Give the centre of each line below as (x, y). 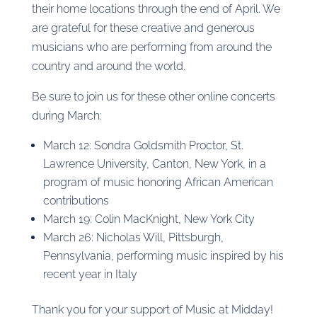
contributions (76, 201)
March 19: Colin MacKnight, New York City (149, 219)
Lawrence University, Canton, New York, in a (154, 164)
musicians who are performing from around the (151, 47)
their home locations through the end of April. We (156, 9)
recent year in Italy (90, 274)
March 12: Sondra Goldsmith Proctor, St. (143, 145)
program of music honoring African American (158, 182)
